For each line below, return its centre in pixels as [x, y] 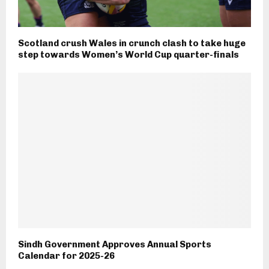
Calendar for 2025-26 [66, 256]
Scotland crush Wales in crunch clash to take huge [132, 44]
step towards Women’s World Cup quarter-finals [128, 55]
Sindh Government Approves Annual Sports [115, 245]
